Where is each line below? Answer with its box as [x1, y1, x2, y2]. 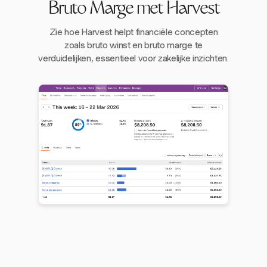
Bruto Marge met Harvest [48, 1, 219, 18]
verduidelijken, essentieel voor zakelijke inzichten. [38, 53, 229, 64]
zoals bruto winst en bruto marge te [64, 40, 203, 51]
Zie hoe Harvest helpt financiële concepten [49, 27, 218, 38]
